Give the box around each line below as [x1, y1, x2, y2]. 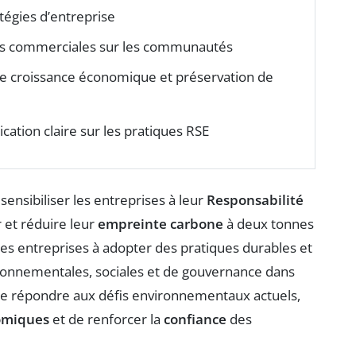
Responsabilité [207, 191, 304, 210]
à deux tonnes [223, 215, 314, 234]
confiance [164, 310, 226, 329]
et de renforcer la [49, 310, 164, 329]
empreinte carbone [98, 215, 223, 234]
